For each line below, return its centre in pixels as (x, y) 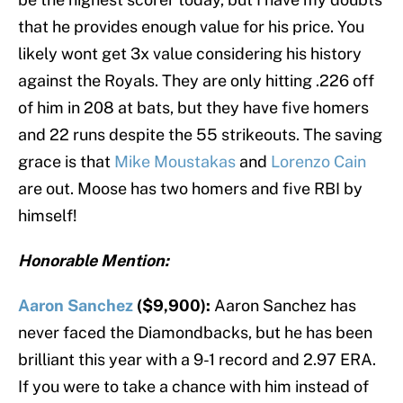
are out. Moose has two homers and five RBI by (190, 189)
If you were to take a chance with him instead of (193, 387)
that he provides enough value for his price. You (191, 27)
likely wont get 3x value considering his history (190, 54)
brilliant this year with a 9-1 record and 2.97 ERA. (197, 360)
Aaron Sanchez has (285, 306)
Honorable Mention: (94, 261)
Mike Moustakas (175, 162)
